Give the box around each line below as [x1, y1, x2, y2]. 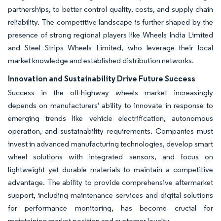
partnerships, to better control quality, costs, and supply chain [8, 4, 213, 14]
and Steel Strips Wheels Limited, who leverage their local [8, 42, 213, 52]
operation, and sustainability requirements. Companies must [8, 126, 213, 136]
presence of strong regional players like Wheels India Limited [8, 30, 213, 39]
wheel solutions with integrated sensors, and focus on [8, 151, 213, 161]
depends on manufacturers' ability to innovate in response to [8, 100, 213, 110]
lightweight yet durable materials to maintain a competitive [8, 164, 213, 174]
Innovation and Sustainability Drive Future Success [8, 73, 195, 83]
